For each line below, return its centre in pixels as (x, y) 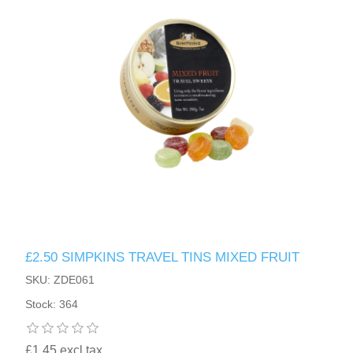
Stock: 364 (52, 305)
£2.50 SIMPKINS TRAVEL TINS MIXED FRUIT (163, 258)
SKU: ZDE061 (60, 280)
